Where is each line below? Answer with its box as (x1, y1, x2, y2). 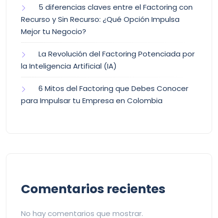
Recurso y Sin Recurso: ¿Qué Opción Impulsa (21, 14, 180, 24)
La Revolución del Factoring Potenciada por (38, 48, 195, 59)
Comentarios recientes (21, 180, 165, 198)
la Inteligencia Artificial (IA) (21, 60, 117, 71)
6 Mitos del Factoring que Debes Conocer (38, 83, 188, 93)
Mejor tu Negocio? (21, 26, 86, 36)
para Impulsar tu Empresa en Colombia (21, 95, 163, 106)
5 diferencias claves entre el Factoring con (38, 1, 193, 12)
